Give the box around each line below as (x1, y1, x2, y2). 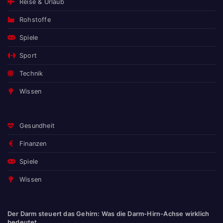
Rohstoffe (19, 15, 51, 23)
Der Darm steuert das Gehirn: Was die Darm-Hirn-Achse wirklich (7, 210, 210, 218)
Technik (19, 69, 43, 77)
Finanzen (19, 139, 47, 147)
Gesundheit (19, 121, 55, 129)
